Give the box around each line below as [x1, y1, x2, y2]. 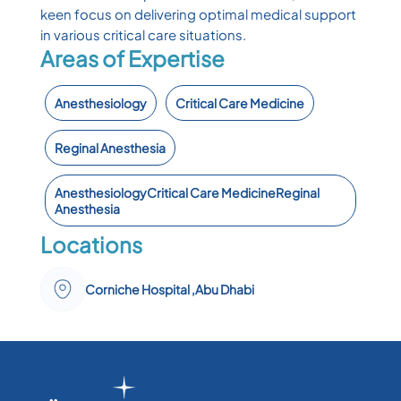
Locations [39, 230, 142, 258]
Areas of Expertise [39, 44, 225, 72]
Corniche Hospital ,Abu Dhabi [84, 280, 254, 297]
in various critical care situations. [39, 25, 246, 43]
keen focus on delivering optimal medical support [39, 4, 356, 22]
